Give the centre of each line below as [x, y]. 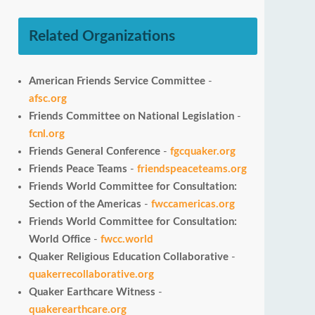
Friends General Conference [95, 152]
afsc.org [48, 99]
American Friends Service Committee [117, 81]
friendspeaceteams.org [192, 169]
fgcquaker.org [203, 152]
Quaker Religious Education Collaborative [130, 257]
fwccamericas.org [193, 204]
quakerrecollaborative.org [91, 275]
